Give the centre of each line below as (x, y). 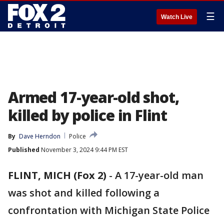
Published (24, 150)
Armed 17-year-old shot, (93, 97)
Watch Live (177, 17)
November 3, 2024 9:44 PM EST (84, 150)
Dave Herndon (40, 136)
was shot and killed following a (84, 193)
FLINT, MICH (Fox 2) (57, 175)
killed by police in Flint (87, 115)
